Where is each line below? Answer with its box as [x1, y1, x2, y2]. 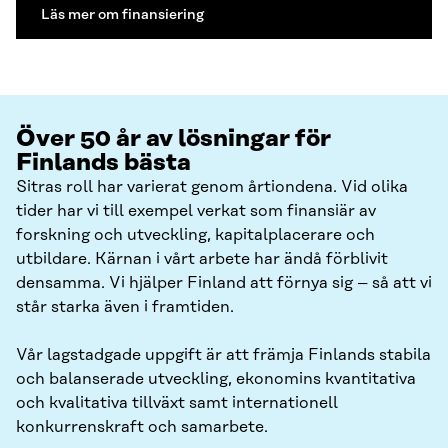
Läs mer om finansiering [41, 6, 204, 24]
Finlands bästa [16, 150, 191, 177]
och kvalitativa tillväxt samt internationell [16, 394, 338, 413]
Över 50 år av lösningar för [16, 126, 331, 153]
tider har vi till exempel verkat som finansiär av [16, 202, 376, 221]
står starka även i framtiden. [16, 298, 234, 317]
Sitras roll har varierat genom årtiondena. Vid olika [16, 178, 408, 197]
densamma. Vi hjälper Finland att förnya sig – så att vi [16, 274, 432, 293]
